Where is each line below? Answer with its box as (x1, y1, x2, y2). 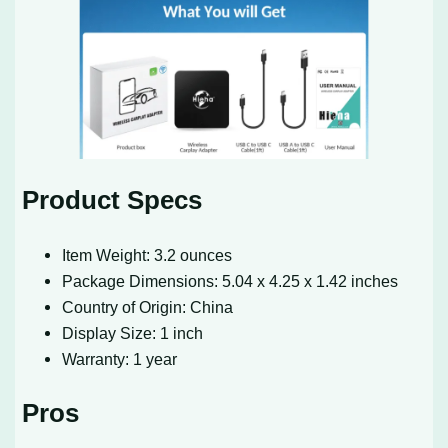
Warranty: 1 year (62, 350, 178, 369)
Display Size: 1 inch (62, 324, 204, 343)
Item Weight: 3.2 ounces (62, 246, 233, 265)
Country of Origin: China (62, 298, 234, 317)
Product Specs (22, 185, 203, 216)
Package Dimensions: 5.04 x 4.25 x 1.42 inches (62, 272, 399, 291)
